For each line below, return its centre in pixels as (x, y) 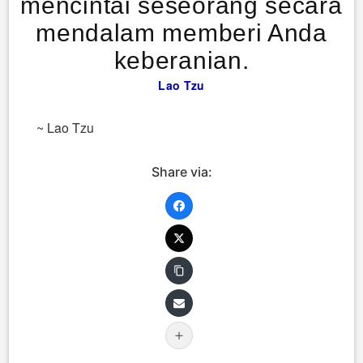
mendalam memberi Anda (181, 32)
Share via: (181, 171)
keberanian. (181, 60)
